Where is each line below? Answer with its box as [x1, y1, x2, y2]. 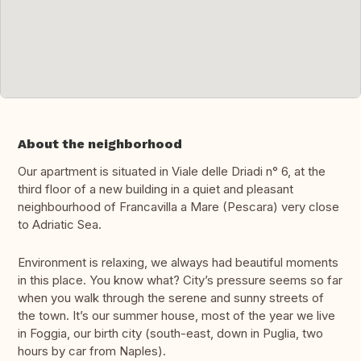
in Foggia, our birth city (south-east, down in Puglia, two [18, 326, 323, 342]
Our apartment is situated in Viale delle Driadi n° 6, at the [18, 164, 326, 180]
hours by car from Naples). [18, 343, 166, 359]
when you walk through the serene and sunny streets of [18, 290, 324, 306]
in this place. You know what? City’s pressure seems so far [18, 272, 342, 288]
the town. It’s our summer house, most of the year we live [18, 308, 335, 324]
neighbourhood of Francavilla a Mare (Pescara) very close [18, 199, 339, 215]
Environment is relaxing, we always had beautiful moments [18, 255, 338, 271]
